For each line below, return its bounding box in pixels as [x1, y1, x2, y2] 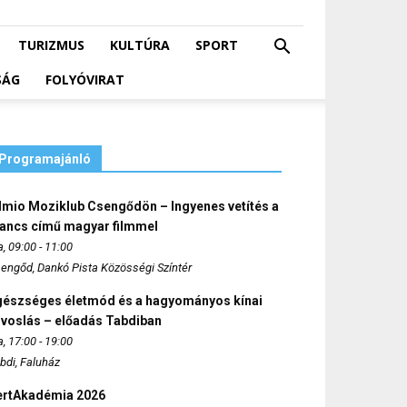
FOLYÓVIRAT [45, 71, 124, 88]
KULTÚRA [110, 36, 170, 54]
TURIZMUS [18, 36, 84, 54]
